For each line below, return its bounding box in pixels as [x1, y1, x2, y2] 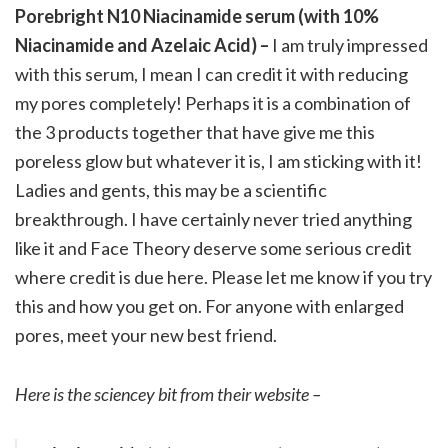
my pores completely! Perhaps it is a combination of [15, 91, 411, 114]
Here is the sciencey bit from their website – [15, 382, 321, 405]
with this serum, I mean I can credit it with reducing [15, 62, 408, 85]
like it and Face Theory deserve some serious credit [15, 236, 412, 259]
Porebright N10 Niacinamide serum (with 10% [15, 4, 379, 27]
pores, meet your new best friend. [15, 323, 277, 346]
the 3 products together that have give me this [15, 120, 375, 143]
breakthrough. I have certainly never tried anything [15, 207, 412, 230]
